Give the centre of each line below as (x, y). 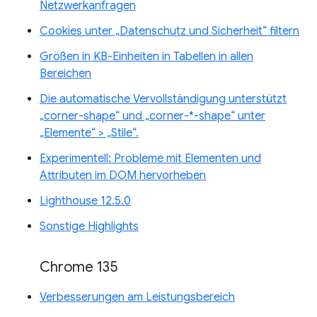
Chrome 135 (79, 267)
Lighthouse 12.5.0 (85, 201)
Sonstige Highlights (89, 227)
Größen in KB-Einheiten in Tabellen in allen (146, 57)
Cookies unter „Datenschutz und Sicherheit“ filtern (169, 31)
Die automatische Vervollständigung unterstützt (163, 99)
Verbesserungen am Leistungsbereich (137, 298)
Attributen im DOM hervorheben (123, 176)
